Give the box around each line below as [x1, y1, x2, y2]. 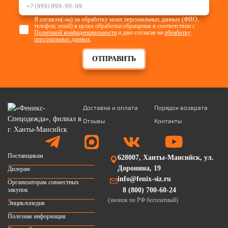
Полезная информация [8, 212, 66, 220]
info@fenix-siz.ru [117, 175, 171, 183]
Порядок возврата [154, 103, 208, 111]
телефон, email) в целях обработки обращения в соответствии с [34, 22, 195, 30]
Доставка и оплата [83, 103, 138, 111]
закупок [8, 186, 28, 193]
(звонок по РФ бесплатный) [107, 196, 178, 204]
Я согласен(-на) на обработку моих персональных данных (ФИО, [34, 15, 199, 23]
